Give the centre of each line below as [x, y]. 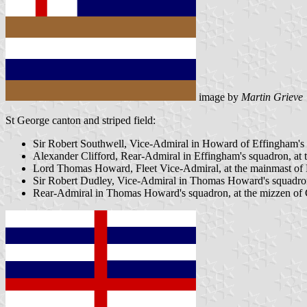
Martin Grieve [272, 97]
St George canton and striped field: [81, 121]
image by [219, 97]
